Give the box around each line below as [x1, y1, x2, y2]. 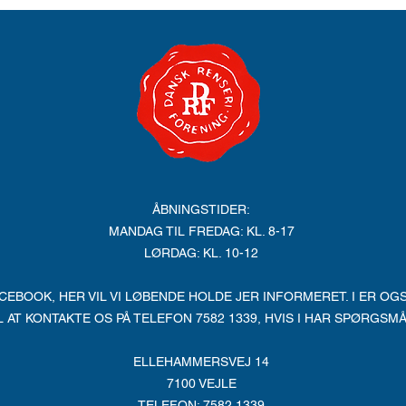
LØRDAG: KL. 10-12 [144, 246, 258, 260]
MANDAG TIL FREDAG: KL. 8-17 [108, 224, 295, 238]
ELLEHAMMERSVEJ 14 [133, 354, 269, 369]
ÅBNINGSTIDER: [152, 202, 250, 217]
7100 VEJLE [166, 376, 237, 391]
